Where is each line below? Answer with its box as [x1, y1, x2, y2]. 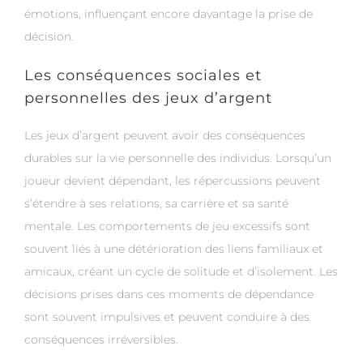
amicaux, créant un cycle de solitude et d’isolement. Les [24, 264, 338, 280]
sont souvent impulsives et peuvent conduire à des [24, 310, 310, 325]
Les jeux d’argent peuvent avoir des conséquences [24, 128, 305, 143]
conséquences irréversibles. [24, 332, 178, 348]
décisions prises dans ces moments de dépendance [24, 287, 314, 302]
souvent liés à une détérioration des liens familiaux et [24, 241, 323, 257]
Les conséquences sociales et [24, 66, 262, 85]
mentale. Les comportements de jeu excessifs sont [24, 219, 310, 234]
